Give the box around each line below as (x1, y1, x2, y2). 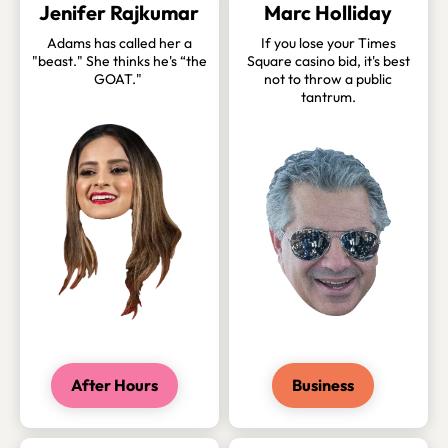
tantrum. (300, 88, 356, 107)
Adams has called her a (46, 34, 192, 53)
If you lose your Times (260, 34, 396, 53)
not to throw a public (264, 70, 393, 89)
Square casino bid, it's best (246, 52, 410, 71)
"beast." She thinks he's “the (31, 52, 207, 71)
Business (292, 375, 355, 396)
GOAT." (93, 70, 145, 89)
